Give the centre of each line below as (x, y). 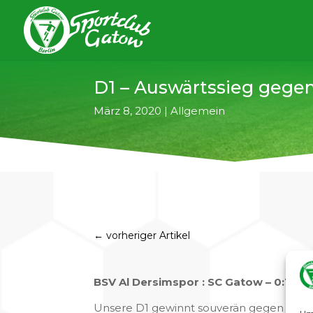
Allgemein (198, 110)
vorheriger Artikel (148, 236)
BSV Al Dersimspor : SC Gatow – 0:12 (195, 282)
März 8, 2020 (128, 110)
